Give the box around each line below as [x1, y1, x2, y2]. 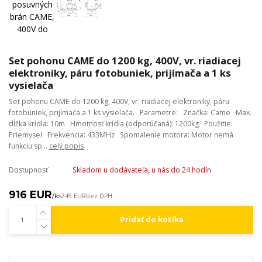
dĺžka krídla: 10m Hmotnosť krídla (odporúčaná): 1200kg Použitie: [9, 119, 233, 129]
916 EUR [9, 188, 52, 201]
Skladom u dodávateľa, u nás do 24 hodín [72, 165, 211, 175]
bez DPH [86, 192, 112, 201]
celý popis [49, 141, 84, 151]
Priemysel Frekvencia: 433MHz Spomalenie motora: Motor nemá [9, 130, 233, 140]
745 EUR [61, 192, 86, 201]
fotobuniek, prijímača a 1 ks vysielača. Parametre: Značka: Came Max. [9, 108, 251, 118]
